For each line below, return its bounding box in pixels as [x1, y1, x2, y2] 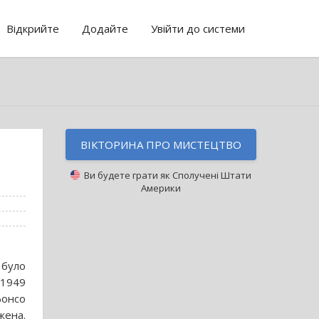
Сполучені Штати [172, 169, 251, 182]
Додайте [82, 21, 128, 36]
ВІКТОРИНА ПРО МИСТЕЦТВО [80, 137, 241, 152]
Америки [141, 182, 181, 194]
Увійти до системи [151, 21, 245, 36]
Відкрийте [6, 21, 59, 36]
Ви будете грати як [80, 169, 172, 182]
